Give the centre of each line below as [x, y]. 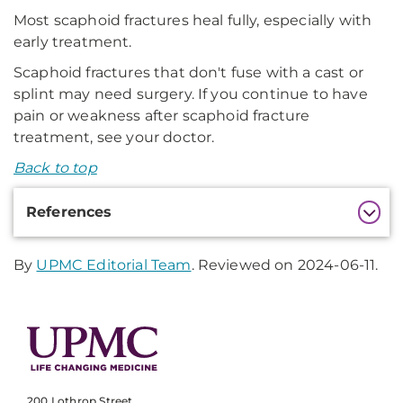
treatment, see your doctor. [114, 137]
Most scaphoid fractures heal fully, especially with [193, 20]
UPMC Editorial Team [114, 265]
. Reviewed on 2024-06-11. [285, 265]
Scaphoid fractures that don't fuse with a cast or [188, 72]
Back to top [55, 168]
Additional [62, 200]
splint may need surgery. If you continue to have [191, 94]
